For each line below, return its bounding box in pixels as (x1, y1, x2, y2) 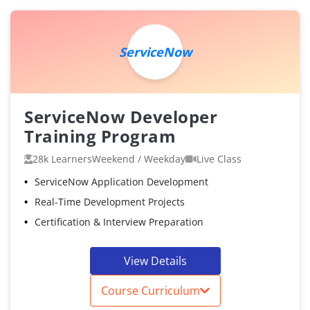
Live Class (197, 152, 241, 166)
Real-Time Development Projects (35, 195, 185, 209)
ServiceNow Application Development (35, 175, 208, 189)
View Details (123, 253, 187, 269)
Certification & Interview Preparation (35, 215, 203, 229)
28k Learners (33, 152, 92, 166)
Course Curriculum (100, 283, 200, 299)
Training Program (24, 125, 176, 148)
